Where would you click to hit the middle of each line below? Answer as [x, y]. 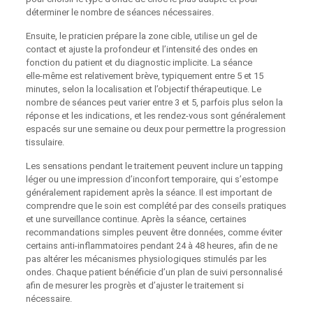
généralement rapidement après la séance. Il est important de [148, 192]
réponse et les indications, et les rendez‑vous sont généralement [155, 115]
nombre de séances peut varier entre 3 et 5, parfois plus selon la [154, 102]
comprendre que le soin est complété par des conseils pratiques [156, 205]
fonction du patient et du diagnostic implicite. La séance [139, 62]
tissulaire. [45, 142]
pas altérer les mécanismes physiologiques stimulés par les [146, 259]
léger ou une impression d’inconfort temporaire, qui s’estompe [152, 179]
